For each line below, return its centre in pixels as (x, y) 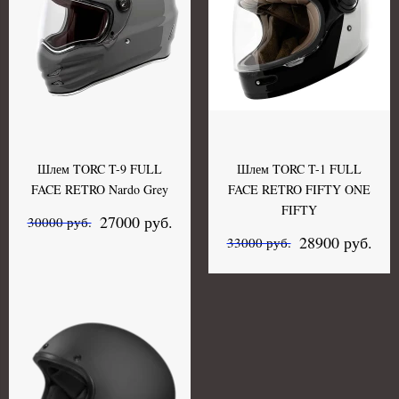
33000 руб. (259, 243)
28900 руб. (335, 242)
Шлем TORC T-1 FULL (299, 168)
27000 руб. (136, 221)
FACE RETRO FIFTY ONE (299, 189)
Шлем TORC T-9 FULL (100, 168)
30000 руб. (59, 222)
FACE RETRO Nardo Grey (100, 189)
